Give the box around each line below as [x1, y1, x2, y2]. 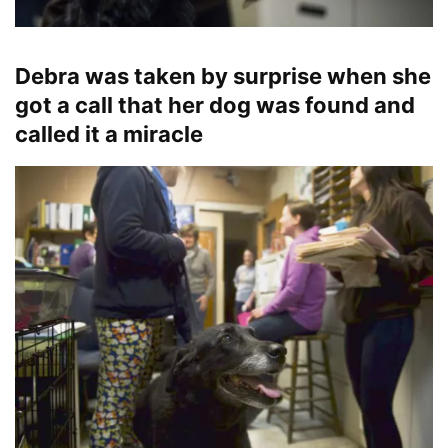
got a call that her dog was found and [15, 92, 415, 119]
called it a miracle [15, 121, 203, 148]
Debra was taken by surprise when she [15, 63, 431, 90]
